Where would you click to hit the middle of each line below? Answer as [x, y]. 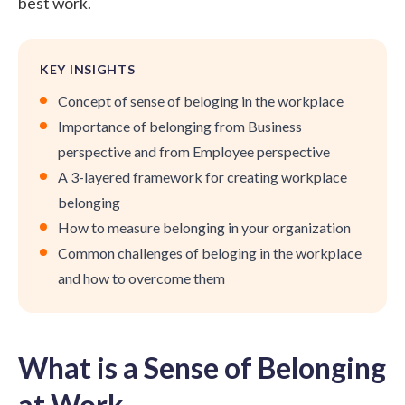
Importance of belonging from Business [180, 126]
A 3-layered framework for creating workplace [202, 176]
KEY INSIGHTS [88, 69]
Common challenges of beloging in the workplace [210, 252]
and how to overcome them [141, 278]
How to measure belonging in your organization [204, 227]
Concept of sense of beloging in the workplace [201, 100]
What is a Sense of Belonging [202, 367]
